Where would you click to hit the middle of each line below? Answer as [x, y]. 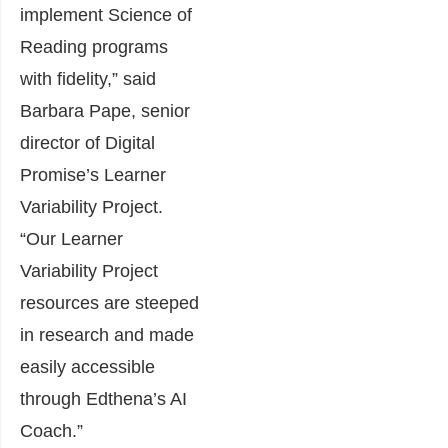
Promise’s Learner [93, 175]
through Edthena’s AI [103, 399]
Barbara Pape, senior [105, 111]
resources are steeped [109, 303]
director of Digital [87, 143]
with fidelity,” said [88, 79]
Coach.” [51, 431]
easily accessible [87, 367]
